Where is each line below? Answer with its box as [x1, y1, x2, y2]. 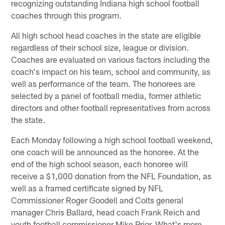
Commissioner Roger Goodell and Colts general [11, 195, 184, 205]
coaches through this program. [11, 10, 122, 21]
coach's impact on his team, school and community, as [11, 66, 211, 77]
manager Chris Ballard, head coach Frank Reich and [11, 207, 200, 217]
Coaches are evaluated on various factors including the [11, 54, 210, 65]
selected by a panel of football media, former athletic [11, 90, 202, 101]
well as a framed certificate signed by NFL [11, 183, 164, 193]
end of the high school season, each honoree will [11, 159, 188, 169]
